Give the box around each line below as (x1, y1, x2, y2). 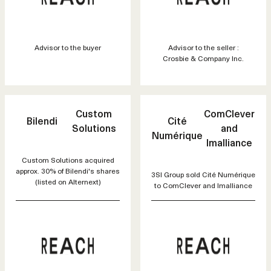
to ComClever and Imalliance (154, 180, 252, 191)
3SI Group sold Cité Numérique (151, 169, 255, 180)
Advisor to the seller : (168, 42, 239, 53)
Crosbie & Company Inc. (163, 53, 244, 64)
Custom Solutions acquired (21, 154, 114, 166)
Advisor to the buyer (34, 42, 101, 53)
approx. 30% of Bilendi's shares (16, 165, 120, 177)
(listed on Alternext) (34, 176, 101, 188)
